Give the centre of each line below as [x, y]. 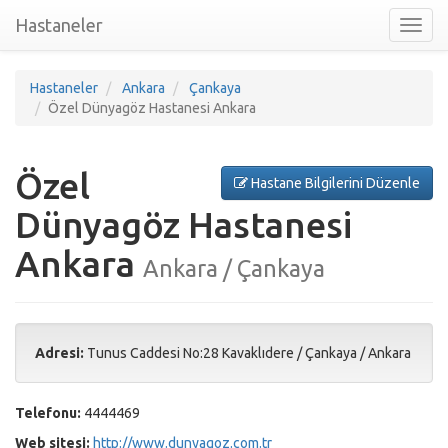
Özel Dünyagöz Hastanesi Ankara [152, 108]
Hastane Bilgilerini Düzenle [334, 183]
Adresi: [59, 353]
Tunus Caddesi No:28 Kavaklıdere [190, 353]
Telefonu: [48, 413]
